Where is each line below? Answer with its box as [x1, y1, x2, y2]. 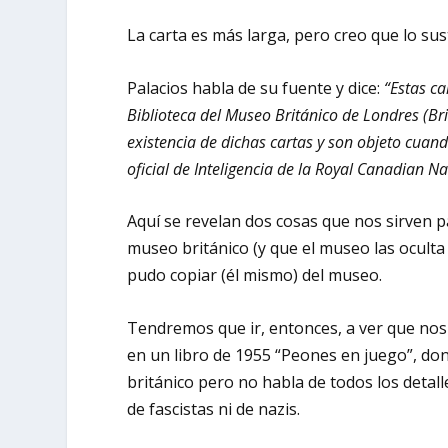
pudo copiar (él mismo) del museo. [127, 264, 383, 287]
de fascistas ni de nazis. [127, 397, 305, 420]
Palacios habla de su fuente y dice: [127, 76, 385, 99]
